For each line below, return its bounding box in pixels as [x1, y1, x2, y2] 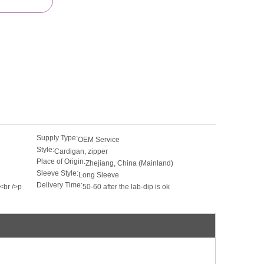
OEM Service [78, 136, 120, 144]
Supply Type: [37, 134, 78, 142]
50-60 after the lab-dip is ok [82, 183, 170, 191]
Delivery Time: [37, 181, 82, 189]
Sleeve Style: [37, 169, 78, 177]
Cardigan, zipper [54, 147, 108, 156]
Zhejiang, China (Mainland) [85, 159, 173, 167]
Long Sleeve [78, 171, 119, 179]
